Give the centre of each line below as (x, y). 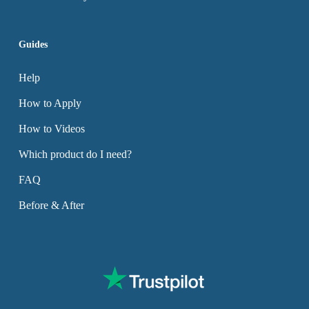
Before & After (51, 205)
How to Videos (51, 129)
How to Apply (50, 103)
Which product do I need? (75, 154)
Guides (33, 44)
